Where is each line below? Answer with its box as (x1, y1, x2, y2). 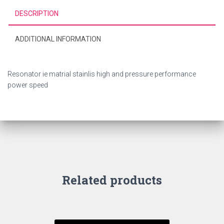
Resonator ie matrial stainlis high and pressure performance (7, 70, 196, 78)
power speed (7, 81, 48, 89)
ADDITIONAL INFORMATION (15, 35, 101, 43)
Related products (62, 172, 162, 188)
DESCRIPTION (15, 9, 58, 17)
